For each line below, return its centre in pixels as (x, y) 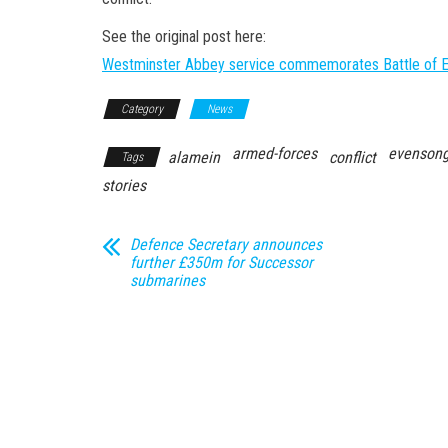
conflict (352, 157)
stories (124, 185)
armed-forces (274, 153)
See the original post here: (184, 36)
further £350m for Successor (221, 262)
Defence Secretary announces (226, 244)
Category (142, 108)
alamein (194, 157)
